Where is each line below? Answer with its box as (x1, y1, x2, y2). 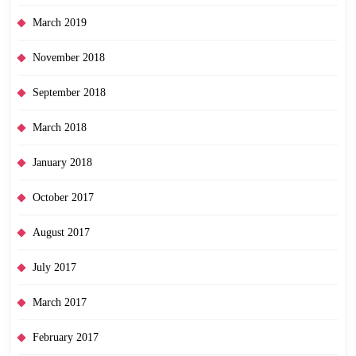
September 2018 (33, 86, 106, 99)
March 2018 (33, 121, 87, 133)
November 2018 (33, 51, 105, 64)
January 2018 (33, 156, 92, 168)
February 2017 (33, 331, 99, 343)
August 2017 (33, 226, 90, 238)
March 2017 (33, 296, 87, 308)
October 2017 (33, 191, 94, 203)
